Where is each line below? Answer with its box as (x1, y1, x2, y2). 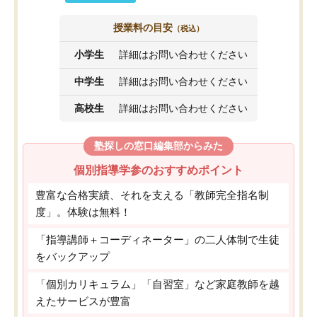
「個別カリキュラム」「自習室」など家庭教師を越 (35, 278, 279, 292)
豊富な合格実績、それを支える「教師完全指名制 (35, 189, 269, 202)
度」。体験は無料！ (35, 206, 131, 219)
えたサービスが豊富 (35, 295, 131, 309)
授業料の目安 (113, 22, 173, 34)
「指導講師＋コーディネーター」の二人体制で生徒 (35, 234, 279, 247)
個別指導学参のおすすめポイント (74, 163, 243, 178)
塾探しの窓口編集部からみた (94, 140, 223, 152)
